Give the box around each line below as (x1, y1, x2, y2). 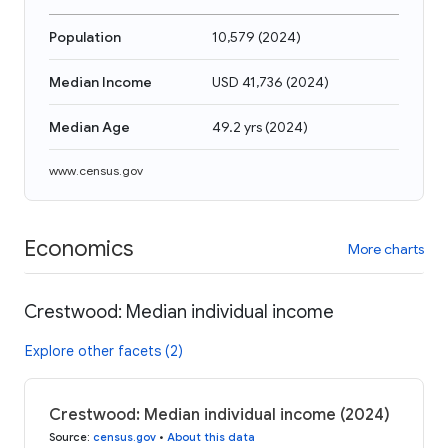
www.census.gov (49, 163, 143, 178)
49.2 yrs (212, 118, 262, 136)
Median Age (49, 118, 130, 136)
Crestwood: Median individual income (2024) (49, 404, 390, 425)
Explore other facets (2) (25, 341, 183, 360)
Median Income (49, 73, 152, 91)
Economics (24, 234, 133, 262)
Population (49, 28, 121, 46)
